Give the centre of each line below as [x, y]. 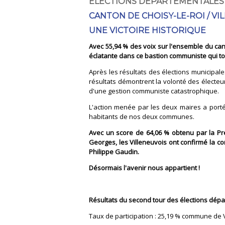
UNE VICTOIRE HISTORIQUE [147, 30]
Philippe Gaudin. [114, 151]
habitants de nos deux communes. [142, 116]
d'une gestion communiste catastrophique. [154, 91]
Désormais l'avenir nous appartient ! [145, 167]
